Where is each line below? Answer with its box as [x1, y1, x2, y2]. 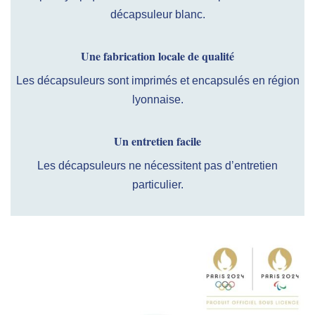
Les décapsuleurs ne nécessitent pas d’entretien [37, 160, 278, 172]
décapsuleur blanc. [110, 8, 205, 21]
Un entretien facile [114, 133, 201, 150]
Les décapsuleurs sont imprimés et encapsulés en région [15, 75, 300, 87]
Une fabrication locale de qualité [81, 48, 234, 65]
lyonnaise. [131, 94, 184, 106]
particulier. [131, 179, 184, 191]
